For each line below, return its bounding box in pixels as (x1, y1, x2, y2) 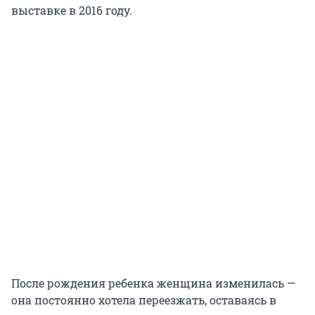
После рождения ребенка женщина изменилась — (11, 276, 296, 291)
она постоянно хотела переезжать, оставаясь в (11, 292, 276, 308)
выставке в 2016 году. (11, 3, 132, 18)
